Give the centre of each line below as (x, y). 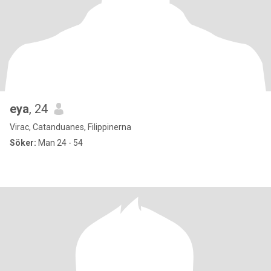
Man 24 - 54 (60, 143)
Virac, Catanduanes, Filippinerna (70, 127)
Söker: (23, 143)
